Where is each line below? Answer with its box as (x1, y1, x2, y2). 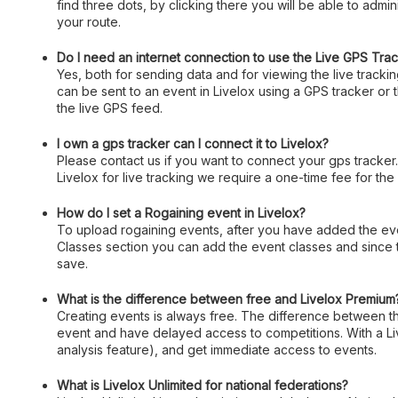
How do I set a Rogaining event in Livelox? (57, 205, 306, 220)
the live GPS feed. (57, 100, 163, 115)
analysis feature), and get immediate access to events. (57, 342, 377, 357)
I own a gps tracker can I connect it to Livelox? (57, 136, 329, 151)
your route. (57, 14, 121, 29)
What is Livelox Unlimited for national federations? (57, 378, 348, 393)
